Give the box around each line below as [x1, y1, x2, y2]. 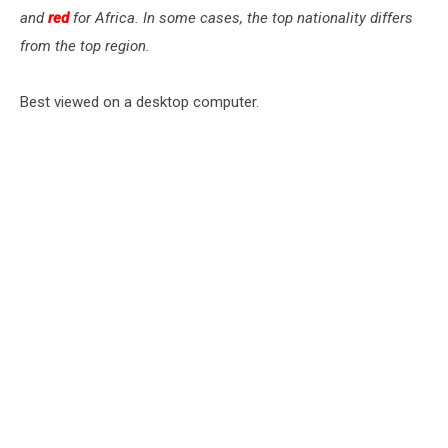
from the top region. [20, 37, 150, 56]
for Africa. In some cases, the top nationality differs [69, 9, 413, 28]
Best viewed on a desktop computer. [20, 93, 259, 112]
